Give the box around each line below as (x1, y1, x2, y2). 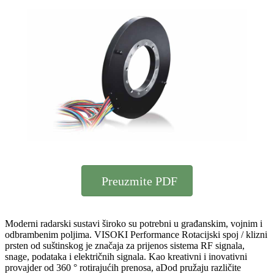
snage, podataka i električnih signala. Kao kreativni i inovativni (5, 251, 247, 262)
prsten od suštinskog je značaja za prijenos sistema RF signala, (5, 240, 245, 251)
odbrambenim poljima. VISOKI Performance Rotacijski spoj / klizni (5, 229, 267, 240)
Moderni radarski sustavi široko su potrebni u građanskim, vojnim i (5, 218, 262, 229)
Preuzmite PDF (102, 174, 177, 188)
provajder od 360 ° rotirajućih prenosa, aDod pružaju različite (5, 262, 241, 273)
